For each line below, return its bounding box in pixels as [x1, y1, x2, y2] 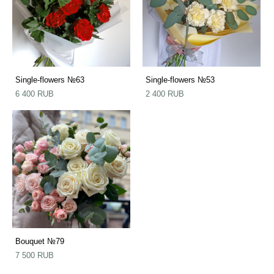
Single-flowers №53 [146, 75, 215, 84]
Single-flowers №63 [15, 75, 84, 84]
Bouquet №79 [15, 236, 64, 246]
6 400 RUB [15, 89, 54, 98]
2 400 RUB [146, 89, 184, 98]
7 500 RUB [15, 250, 54, 260]
